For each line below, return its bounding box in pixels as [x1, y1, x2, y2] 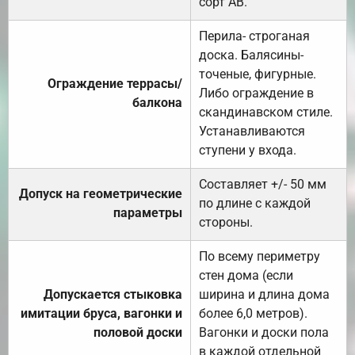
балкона [132, 94, 182, 110]
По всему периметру [199, 248, 320, 264]
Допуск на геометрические [19, 185, 182, 201]
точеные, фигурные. [199, 66, 316, 82]
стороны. [199, 214, 253, 230]
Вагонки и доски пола [199, 324, 329, 340]
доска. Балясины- [199, 47, 303, 63]
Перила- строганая [199, 28, 310, 44]
